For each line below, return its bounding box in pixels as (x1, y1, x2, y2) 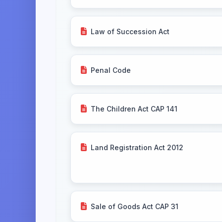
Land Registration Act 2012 (91, 143, 183, 152)
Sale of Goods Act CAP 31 (91, 202, 178, 211)
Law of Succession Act (91, 27, 169, 36)
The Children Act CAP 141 (91, 104, 177, 113)
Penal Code (91, 65, 131, 74)
